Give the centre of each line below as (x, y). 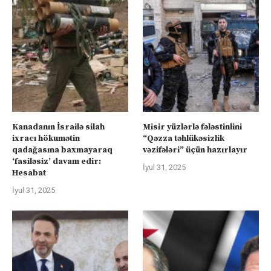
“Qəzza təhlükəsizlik (184, 138)
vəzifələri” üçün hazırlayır (195, 150)
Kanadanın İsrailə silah (58, 127)
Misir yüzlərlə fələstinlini (193, 127)
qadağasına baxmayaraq (62, 150)
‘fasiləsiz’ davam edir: (57, 161)
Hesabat (29, 173)
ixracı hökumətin (46, 138)
